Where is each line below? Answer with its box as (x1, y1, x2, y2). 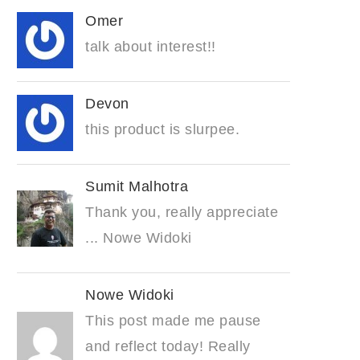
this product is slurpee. (85, 121, 239, 138)
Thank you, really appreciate (85, 204, 278, 221)
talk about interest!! (85, 39, 216, 55)
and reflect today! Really (85, 338, 251, 355)
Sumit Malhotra (85, 178, 188, 195)
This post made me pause (85, 313, 261, 329)
